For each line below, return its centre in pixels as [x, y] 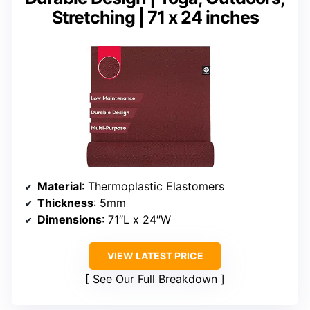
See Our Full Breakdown [155, 279]
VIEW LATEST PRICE [155, 256]
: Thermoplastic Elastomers [153, 186]
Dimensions [70, 220]
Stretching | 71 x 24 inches [155, 17]
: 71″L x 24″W [136, 220]
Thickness [65, 203]
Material [60, 186]
